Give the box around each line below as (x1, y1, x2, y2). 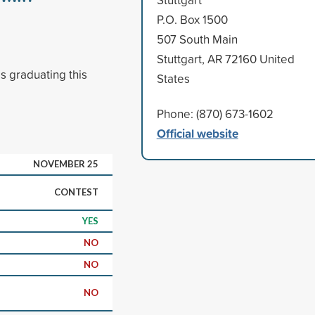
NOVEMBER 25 (33, 157, 98, 169)
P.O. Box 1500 (156, 11, 228, 27)
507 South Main (156, 30, 238, 47)
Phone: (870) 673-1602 (156, 105, 274, 122)
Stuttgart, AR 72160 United (156, 50, 295, 67)
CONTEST (54, 186, 98, 198)
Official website (156, 124, 238, 142)
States (156, 70, 190, 86)
